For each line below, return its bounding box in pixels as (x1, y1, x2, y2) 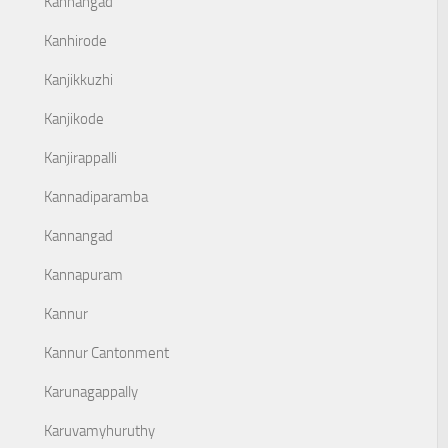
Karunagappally (44, 383, 138, 401)
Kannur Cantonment (44, 344, 169, 362)
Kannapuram (44, 266, 123, 284)
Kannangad (44, 227, 113, 245)
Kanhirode (44, 32, 107, 50)
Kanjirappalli (44, 149, 117, 167)
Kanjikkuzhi (44, 71, 113, 89)
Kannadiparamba (44, 188, 148, 206)
